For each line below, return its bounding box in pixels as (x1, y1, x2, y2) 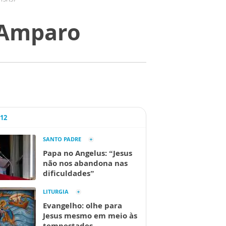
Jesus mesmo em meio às (43, 210, 137, 220)
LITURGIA (43, 188, 69, 195)
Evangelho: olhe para (43, 200, 122, 210)
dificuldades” (43, 168, 94, 178)
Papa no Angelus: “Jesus (43, 148, 132, 158)
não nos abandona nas (43, 158, 128, 168)
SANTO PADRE (43, 135, 81, 143)
